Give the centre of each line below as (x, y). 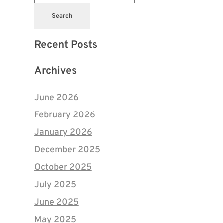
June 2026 (56, 98)
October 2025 (63, 168)
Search (62, 17)
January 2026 (63, 133)
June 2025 (56, 203)
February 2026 (64, 115)
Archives (55, 71)
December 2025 (67, 150)
